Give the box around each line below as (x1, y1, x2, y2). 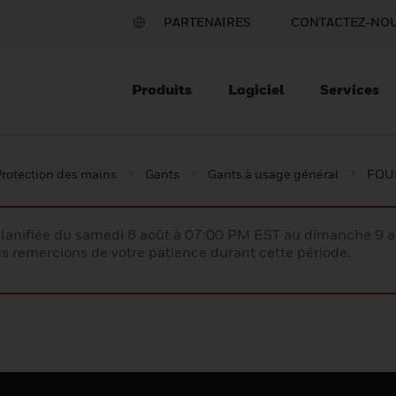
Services (320, 80, 379, 98)
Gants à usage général (208, 166, 339, 181)
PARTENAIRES (164, 14, 251, 29)
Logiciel (228, 80, 284, 98)
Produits (132, 80, 192, 98)
